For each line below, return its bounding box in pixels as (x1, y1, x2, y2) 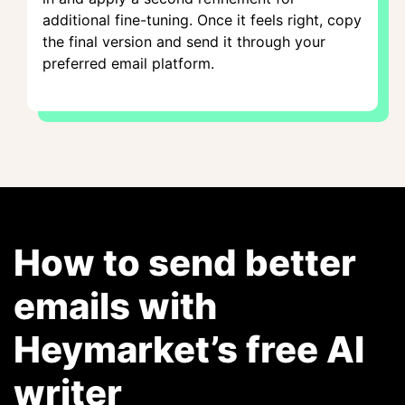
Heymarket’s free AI (14, 327, 364, 372)
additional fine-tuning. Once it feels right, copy (42, 11, 362, 29)
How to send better (14, 240, 356, 285)
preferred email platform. (42, 54, 214, 72)
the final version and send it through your (42, 33, 325, 51)
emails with (14, 284, 217, 328)
